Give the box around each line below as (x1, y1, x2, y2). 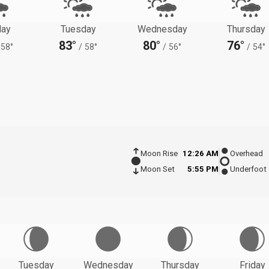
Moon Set (140, 165, 175, 174)
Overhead (230, 149, 263, 159)
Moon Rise (140, 149, 178, 159)
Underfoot (230, 165, 267, 174)
